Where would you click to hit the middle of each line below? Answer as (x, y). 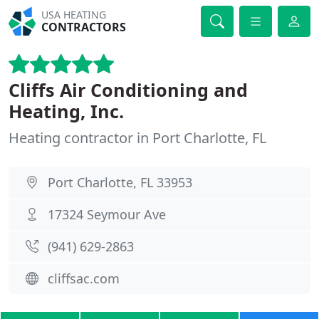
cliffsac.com (84, 278)
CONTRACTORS (84, 27)
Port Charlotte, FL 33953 (120, 182)
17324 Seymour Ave (107, 214)
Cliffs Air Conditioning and (128, 90)
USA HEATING (74, 15)
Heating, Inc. (66, 111)
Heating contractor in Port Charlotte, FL (137, 138)
